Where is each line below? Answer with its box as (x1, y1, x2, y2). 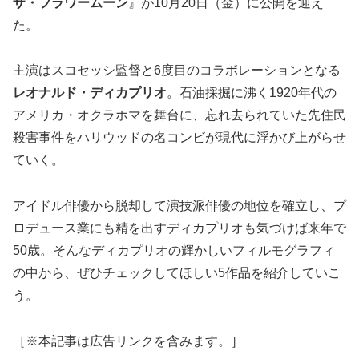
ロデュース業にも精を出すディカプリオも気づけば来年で (13, 221, 346, 236)
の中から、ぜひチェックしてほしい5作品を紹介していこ (13, 266, 341, 280)
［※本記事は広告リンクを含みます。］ (13, 334, 244, 349)
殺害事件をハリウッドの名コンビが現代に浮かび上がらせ (13, 131, 346, 145)
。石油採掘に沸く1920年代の (167, 86, 337, 100)
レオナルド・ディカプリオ (13, 86, 167, 100)
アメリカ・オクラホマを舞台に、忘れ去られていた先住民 (13, 108, 346, 123)
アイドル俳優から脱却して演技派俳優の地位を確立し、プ (13, 199, 346, 213)
